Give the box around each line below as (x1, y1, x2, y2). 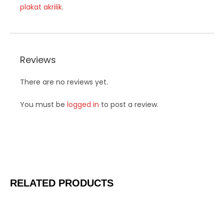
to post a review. (99, 99, 158, 109)
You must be (20, 99, 67, 109)
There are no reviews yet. (20, 77, 108, 87)
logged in (67, 99, 99, 109)
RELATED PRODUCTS (10, 177, 113, 188)
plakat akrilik (20, 2, 62, 12)
